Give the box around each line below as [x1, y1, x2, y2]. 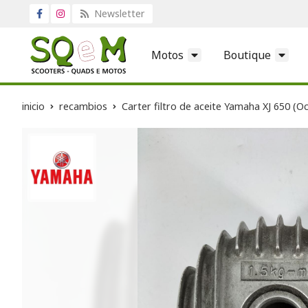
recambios [59, 99, 107, 113]
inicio [22, 99, 45, 113]
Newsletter [91, 7, 144, 20]
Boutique [223, 47, 271, 63]
